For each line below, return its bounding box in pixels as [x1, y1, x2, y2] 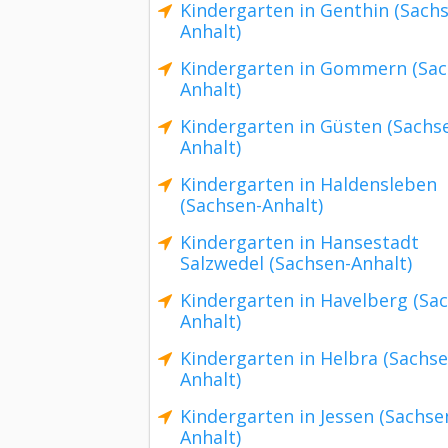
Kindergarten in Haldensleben [180, 172, 437, 196]
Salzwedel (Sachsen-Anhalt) [180, 251, 412, 275]
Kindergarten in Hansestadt [180, 230, 419, 254]
